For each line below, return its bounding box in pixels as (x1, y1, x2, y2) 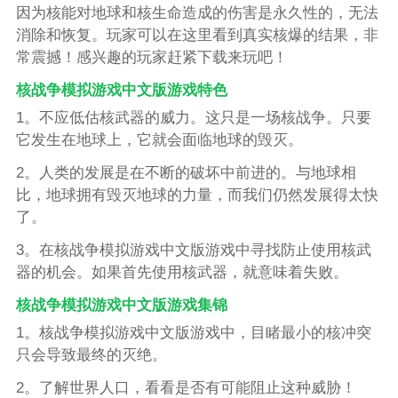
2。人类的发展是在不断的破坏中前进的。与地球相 (15, 164, 356, 181)
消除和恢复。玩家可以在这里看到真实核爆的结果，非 (15, 27, 378, 44)
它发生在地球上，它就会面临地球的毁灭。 (15, 131, 303, 149)
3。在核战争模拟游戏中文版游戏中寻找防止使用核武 (15, 241, 371, 259)
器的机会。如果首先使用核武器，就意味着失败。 (15, 263, 348, 281)
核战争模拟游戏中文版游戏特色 (15, 82, 227, 99)
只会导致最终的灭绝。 (15, 346, 167, 363)
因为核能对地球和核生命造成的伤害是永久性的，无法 (15, 4, 378, 22)
